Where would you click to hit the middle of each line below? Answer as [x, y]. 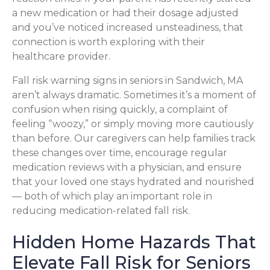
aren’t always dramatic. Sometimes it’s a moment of [134, 95]
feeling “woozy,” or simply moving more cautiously [133, 124]
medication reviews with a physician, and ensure [127, 167]
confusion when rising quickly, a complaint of [120, 109]
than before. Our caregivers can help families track [134, 138]
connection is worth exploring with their [108, 42]
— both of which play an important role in [112, 196]
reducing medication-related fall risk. [101, 210]
